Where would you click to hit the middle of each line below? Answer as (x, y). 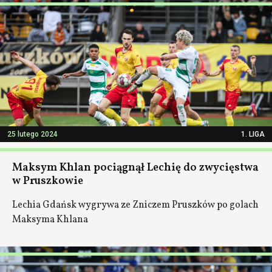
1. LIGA (253, 134)
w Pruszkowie (48, 181)
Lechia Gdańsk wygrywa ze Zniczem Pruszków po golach (135, 205)
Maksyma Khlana (50, 220)
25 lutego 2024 (32, 134)
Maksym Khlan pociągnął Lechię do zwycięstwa (135, 168)
